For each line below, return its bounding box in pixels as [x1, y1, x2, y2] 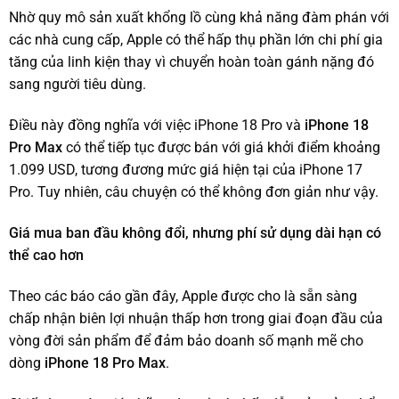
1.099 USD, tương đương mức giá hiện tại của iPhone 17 [9, 161, 362, 179]
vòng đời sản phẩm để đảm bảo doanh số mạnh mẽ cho [9, 331, 363, 349]
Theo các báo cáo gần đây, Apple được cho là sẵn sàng [9, 287, 357, 305]
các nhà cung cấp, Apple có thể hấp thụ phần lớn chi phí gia [9, 31, 383, 49]
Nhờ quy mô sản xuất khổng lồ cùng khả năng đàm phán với [9, 9, 389, 27]
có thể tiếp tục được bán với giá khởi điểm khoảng [62, 139, 380, 157]
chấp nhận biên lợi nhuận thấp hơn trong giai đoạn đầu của [9, 309, 383, 327]
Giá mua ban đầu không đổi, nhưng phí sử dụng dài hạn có [9, 224, 381, 242]
